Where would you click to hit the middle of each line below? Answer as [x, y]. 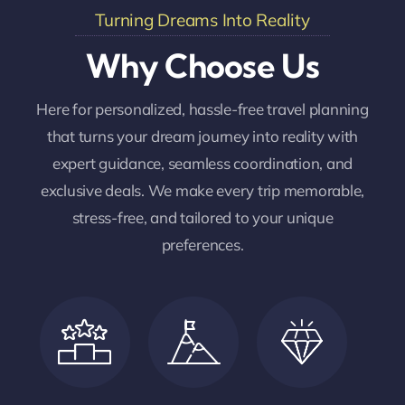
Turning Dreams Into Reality [202, 20]
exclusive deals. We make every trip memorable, [202, 191]
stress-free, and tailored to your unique [202, 218]
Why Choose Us [202, 66]
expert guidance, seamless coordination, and [202, 164]
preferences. [202, 245]
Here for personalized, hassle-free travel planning [202, 109]
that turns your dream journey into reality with [202, 137]
